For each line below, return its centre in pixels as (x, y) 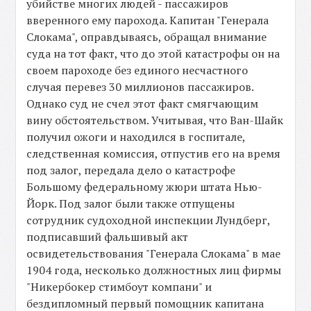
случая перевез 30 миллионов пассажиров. (140, 87)
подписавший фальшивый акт (108, 237)
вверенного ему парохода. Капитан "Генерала (148, 20)
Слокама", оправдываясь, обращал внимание (147, 37)
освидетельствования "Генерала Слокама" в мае (154, 254)
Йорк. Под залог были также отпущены (131, 204)
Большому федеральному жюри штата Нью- (145, 187)
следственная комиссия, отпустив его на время (154, 154)
